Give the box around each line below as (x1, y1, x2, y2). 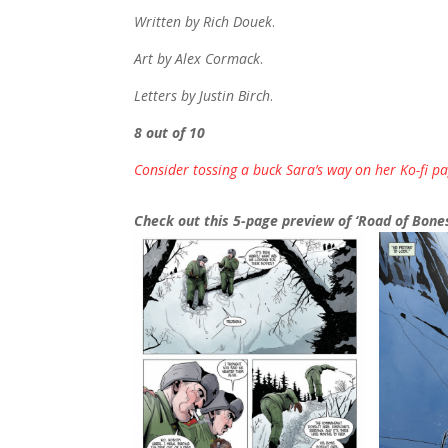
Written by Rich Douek (134, 11, 273, 31)
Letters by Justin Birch (134, 85, 271, 105)
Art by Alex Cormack (134, 48, 261, 68)
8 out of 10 (134, 122, 206, 142)
